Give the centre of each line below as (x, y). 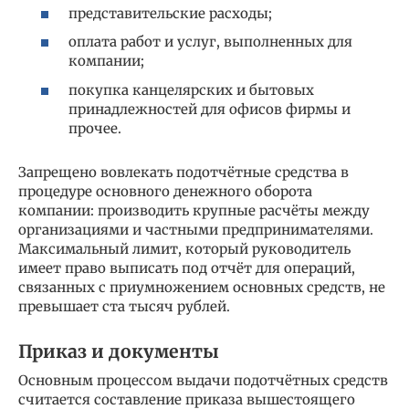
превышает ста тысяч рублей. (124, 306)
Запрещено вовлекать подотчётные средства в (184, 172)
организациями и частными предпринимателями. (196, 229)
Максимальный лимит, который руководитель (184, 248)
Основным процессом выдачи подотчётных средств (203, 380)
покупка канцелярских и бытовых (191, 89)
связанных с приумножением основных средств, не (202, 287)
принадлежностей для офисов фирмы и (210, 109)
